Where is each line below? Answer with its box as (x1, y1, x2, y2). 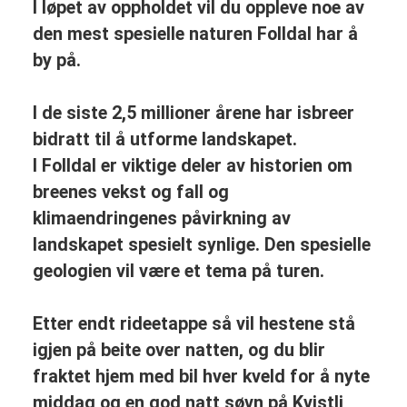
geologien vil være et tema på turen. (32, 261, 324, 283)
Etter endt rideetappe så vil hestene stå (32, 313, 355, 335)
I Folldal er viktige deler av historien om (32, 155, 352, 177)
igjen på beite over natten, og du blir (32, 340, 325, 362)
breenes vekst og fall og (32, 182, 229, 203)
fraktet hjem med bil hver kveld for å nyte (32, 366, 370, 388)
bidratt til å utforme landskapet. (32, 129, 297, 151)
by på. (32, 50, 81, 72)
